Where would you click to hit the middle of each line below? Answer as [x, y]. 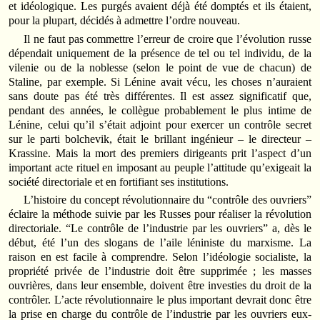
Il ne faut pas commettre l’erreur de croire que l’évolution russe [167, 39]
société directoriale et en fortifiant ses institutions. [119, 181]
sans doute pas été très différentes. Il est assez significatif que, [160, 96]
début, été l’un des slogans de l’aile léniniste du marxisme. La [160, 242]
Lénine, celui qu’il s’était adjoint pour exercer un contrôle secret [160, 124]
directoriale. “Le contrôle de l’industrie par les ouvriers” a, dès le [160, 228]
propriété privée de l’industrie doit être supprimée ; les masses [160, 271]
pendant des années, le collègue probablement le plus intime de [160, 110]
